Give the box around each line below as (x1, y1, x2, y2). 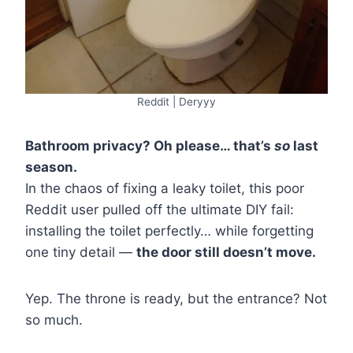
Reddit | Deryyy (137, 95, 216, 109)
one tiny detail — (25, 244, 136, 261)
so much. (25, 312, 83, 329)
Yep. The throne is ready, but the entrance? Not (25, 291, 327, 307)
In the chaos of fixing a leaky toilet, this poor (25, 180, 304, 197)
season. (25, 159, 77, 176)
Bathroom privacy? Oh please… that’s (25, 138, 274, 154)
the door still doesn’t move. (136, 244, 316, 261)
